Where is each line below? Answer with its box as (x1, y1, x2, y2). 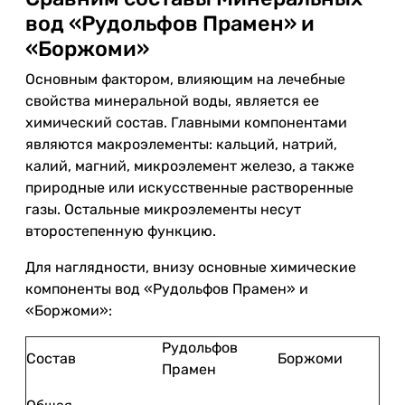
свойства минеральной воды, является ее (25, 92, 319, 109)
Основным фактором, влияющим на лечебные (25, 71, 345, 88)
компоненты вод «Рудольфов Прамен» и (25, 280, 308, 297)
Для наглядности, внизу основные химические (25, 259, 356, 276)
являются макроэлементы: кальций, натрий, (25, 136, 337, 153)
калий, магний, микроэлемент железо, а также (25, 157, 354, 174)
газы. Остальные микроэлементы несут (25, 201, 301, 218)
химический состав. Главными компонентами (25, 114, 347, 131)
